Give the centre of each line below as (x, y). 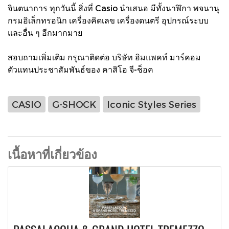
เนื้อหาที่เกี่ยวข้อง (52, 154)
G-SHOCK (74, 104)
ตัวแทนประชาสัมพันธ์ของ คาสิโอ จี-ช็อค (81, 69)
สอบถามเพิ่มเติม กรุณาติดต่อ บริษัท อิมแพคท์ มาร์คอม (104, 57)
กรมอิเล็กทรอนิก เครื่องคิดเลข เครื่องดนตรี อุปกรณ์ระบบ (108, 20)
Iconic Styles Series (152, 104)
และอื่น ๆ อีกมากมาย (45, 32)
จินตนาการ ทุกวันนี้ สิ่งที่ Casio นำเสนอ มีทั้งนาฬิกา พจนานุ (113, 8)
